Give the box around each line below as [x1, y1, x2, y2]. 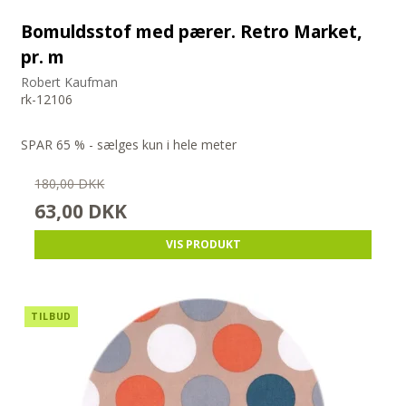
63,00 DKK [34, 198, 128, 225]
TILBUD [31, 310, 72, 324]
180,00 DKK [34, 175, 105, 193]
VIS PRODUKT [165, 237, 241, 253]
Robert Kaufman [21, 73, 119, 92]
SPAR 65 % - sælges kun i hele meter [21, 136, 237, 154]
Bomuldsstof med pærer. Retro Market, [21, 19, 362, 44]
